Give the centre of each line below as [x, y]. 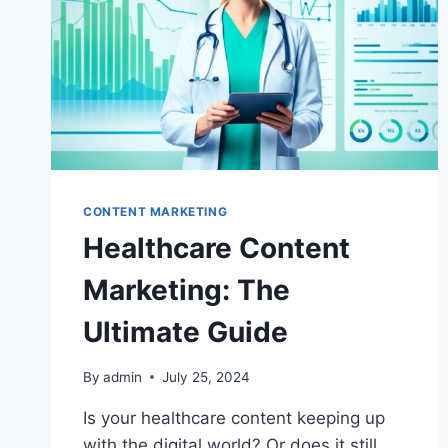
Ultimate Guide [185, 332]
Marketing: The [186, 290]
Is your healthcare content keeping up [234, 417]
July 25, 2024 [206, 376]
